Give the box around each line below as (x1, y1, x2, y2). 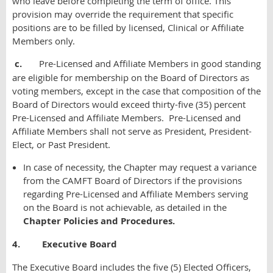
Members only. (12, 35, 75, 47)
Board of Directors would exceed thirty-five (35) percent (12, 98, 246, 110)
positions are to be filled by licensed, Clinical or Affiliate (12, 21, 244, 34)
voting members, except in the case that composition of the (12, 85, 261, 97)
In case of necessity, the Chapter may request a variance (23, 161, 257, 173)
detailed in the (167, 201, 227, 213)
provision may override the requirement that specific (12, 8, 233, 20)
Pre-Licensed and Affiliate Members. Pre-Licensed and (12, 112, 241, 124)
